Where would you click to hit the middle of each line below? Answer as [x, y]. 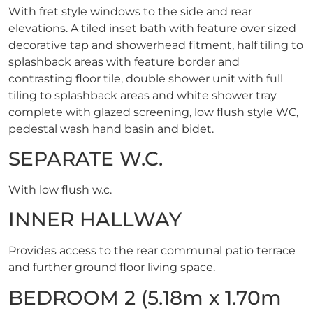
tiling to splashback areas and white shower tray [143, 95]
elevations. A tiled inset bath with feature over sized [152, 28]
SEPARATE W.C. [86, 159]
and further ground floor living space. [112, 268]
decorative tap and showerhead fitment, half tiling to [156, 45]
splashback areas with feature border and [124, 61]
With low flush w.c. [60, 190]
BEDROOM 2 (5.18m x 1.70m [145, 297]
